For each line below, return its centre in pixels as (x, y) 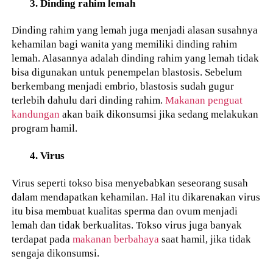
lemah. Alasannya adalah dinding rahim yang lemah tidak (136, 58)
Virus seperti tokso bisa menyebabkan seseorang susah (130, 183)
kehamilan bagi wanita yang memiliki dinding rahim (125, 44)
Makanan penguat (204, 100)
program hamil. (45, 128)
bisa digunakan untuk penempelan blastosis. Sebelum (127, 72)
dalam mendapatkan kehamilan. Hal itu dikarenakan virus (136, 197)
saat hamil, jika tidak (205, 239)
